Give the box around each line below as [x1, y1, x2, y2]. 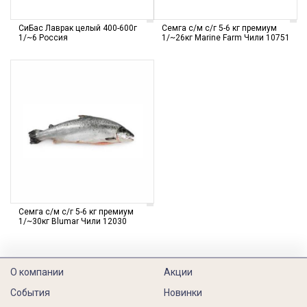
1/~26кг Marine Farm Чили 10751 [162, 33, 290, 42]
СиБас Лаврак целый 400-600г [19, 23, 137, 33]
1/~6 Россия [19, 33, 68, 42]
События [10, 287, 50, 298]
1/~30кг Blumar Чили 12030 [19, 217, 127, 226]
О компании [10, 267, 64, 278]
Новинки [164, 287, 202, 298]
